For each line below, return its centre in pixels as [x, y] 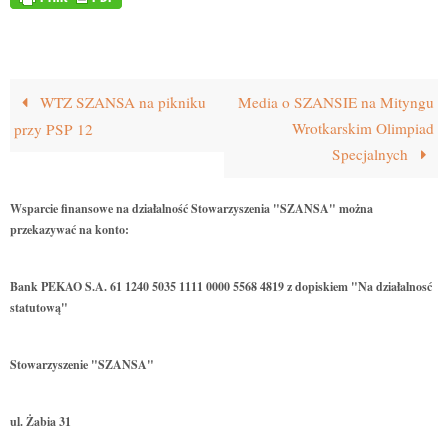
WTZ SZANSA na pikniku [120, 102]
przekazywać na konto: [69, 230]
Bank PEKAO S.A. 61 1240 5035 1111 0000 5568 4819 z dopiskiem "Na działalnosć [221, 287]
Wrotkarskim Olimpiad [362, 128]
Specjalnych [372, 154]
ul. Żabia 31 [40, 422]
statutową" [39, 308]
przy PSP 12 [54, 129]
